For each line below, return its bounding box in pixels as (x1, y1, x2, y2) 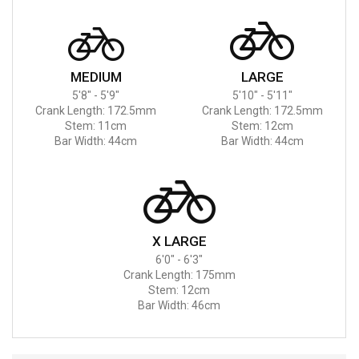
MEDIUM (70, 68, 122, 85)
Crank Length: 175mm (123, 268, 236, 281)
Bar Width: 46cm (138, 298, 220, 312)
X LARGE (151, 232, 207, 249)
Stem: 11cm (65, 119, 127, 132)
